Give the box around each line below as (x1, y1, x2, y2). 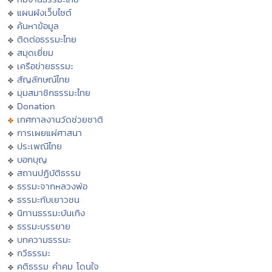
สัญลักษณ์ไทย (17, 73, 70, 86)
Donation (17, 100, 55, 113)
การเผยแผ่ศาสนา (17, 126, 82, 140)
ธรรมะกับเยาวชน (17, 193, 80, 206)
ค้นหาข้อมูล (17, 19, 59, 33)
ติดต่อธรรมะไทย (17, 33, 76, 46)
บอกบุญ (17, 153, 47, 166)
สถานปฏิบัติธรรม (17, 166, 81, 180)
